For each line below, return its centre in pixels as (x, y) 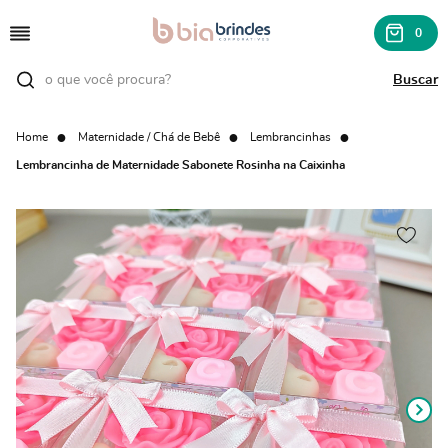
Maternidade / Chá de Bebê (149, 137)
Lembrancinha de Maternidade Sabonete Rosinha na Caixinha (180, 165)
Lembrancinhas (290, 137)
